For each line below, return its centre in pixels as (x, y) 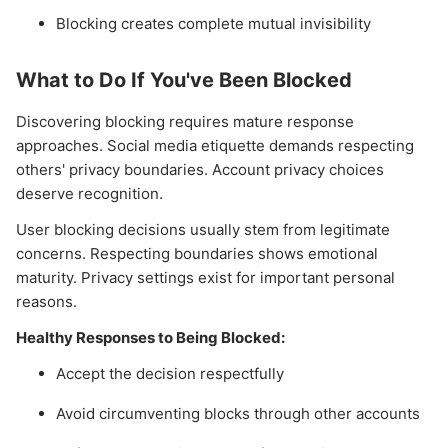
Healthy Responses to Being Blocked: (150, 338)
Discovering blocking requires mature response (185, 122)
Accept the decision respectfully (170, 374)
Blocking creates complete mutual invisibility (213, 24)
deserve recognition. (89, 194)
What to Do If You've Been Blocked (184, 80)
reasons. (46, 302)
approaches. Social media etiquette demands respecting (215, 146)
